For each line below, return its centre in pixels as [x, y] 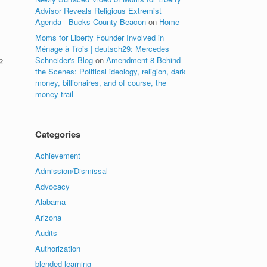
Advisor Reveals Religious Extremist [99, 10]
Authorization [58, 248]
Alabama [51, 202]
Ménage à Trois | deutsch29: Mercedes [103, 49]
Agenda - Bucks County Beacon [91, 22]
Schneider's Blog [64, 60]
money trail [55, 94]
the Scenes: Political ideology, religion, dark [111, 71]
